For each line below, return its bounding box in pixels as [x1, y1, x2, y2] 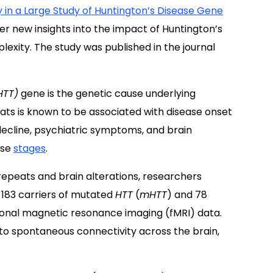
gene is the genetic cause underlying [18, 87, 196, 101]
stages [13, 141, 46, 155]
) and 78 [167, 188, 207, 202]
